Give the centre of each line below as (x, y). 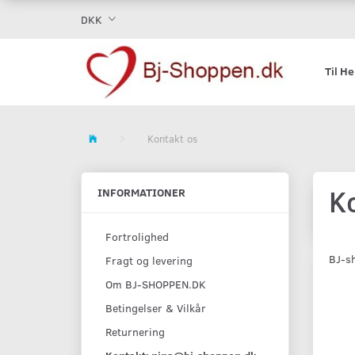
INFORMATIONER (141, 193)
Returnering (135, 332)
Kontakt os (172, 139)
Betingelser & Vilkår (156, 308)
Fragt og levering (149, 261)
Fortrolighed (137, 237)
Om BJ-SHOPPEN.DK (156, 284)
